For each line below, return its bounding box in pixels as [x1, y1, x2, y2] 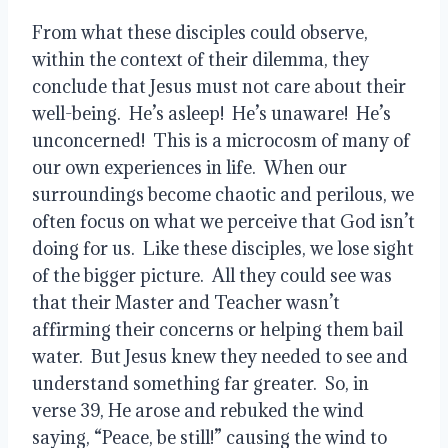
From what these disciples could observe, [32, 20, 368, 44]
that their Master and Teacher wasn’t [32, 290, 340, 314]
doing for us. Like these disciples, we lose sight [32, 236, 414, 260]
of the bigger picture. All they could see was [32, 263, 392, 287]
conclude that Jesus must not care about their [32, 74, 406, 98]
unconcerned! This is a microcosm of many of [32, 128, 410, 152]
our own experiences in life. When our [32, 155, 347, 179]
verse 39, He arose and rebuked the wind [32, 398, 364, 422]
